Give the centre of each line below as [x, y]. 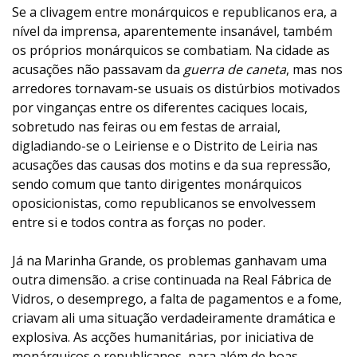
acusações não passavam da [98, 69]
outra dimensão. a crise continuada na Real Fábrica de [172, 280]
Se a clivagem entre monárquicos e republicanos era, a [175, 12]
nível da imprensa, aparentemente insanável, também [172, 31]
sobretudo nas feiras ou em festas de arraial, [146, 127]
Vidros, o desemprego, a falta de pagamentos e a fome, [177, 299]
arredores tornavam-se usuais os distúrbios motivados [176, 88]
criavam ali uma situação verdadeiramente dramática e [174, 318]
